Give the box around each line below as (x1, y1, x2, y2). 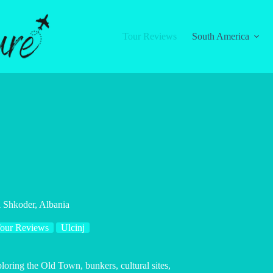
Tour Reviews (122, 31, 177, 41)
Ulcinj (61, 222, 85, 233)
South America (191, 31, 249, 41)
